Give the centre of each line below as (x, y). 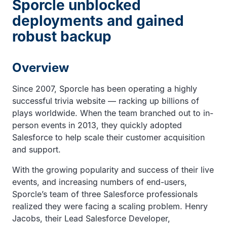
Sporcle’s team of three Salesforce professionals (105, 194)
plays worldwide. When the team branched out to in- (113, 113)
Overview (41, 67)
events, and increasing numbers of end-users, (100, 182)
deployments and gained (98, 21)
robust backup (62, 36)
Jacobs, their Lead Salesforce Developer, (91, 218)
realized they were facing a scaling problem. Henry (110, 206)
